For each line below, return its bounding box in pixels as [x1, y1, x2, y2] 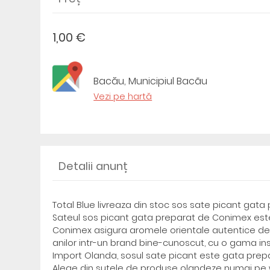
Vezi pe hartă [93, 90, 152, 102]
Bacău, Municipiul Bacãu [93, 74, 208, 88]
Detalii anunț [58, 159, 128, 174]
